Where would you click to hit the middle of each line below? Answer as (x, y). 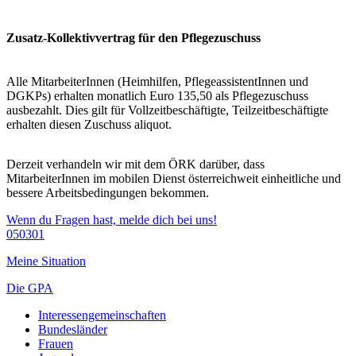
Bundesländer (73, 329)
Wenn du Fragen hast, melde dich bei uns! (112, 219)
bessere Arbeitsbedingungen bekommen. (108, 192)
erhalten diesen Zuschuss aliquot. (89, 124)
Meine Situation (46, 261)
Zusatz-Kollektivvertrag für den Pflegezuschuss (133, 37)
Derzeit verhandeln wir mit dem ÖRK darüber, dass (135, 164)
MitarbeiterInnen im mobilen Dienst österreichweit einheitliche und (174, 178)
